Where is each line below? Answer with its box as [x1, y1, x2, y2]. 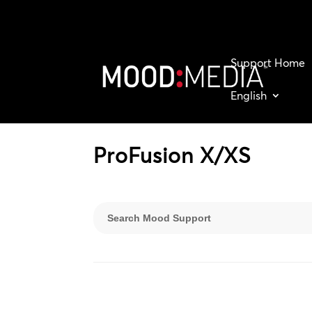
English [231, 88, 267, 102]
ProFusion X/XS [93, 142, 251, 169]
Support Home [231, 56, 306, 70]
